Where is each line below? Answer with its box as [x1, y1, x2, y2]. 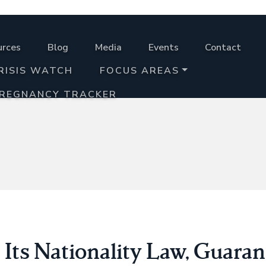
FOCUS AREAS [99, 64, 179, 77]
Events [148, 41, 179, 54]
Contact [205, 41, 242, 54]
